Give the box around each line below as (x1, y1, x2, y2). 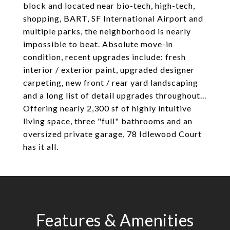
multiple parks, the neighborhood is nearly (23, 26, 191, 36)
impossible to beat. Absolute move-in (23, 39, 173, 49)
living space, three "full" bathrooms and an (23, 116, 193, 126)
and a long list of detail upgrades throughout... (23, 90, 206, 100)
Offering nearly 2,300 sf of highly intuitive (23, 103, 191, 113)
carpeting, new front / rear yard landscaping (23, 78, 198, 87)
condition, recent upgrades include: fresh (23, 52, 186, 62)
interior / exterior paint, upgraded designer (23, 65, 195, 74)
